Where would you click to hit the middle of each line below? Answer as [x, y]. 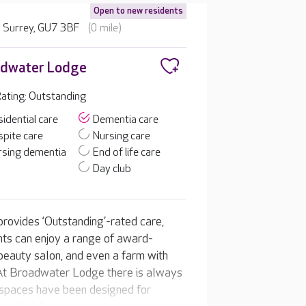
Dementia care [126, 120]
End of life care [127, 153]
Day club [112, 169]
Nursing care [122, 136]
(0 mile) [105, 28]
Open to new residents [138, 11]
